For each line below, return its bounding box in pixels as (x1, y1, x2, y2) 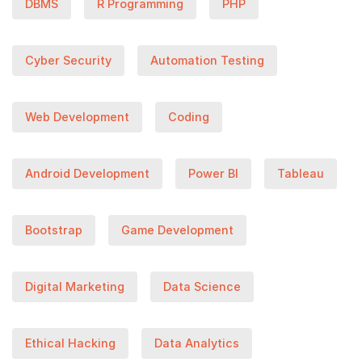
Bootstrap (25, 222, 82, 237)
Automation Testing (150, 53, 264, 67)
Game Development (121, 222, 234, 237)
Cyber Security (25, 53, 112, 67)
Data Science (163, 279, 241, 293)
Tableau (277, 166, 324, 180)
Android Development (25, 166, 149, 180)
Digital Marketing (25, 279, 124, 293)
